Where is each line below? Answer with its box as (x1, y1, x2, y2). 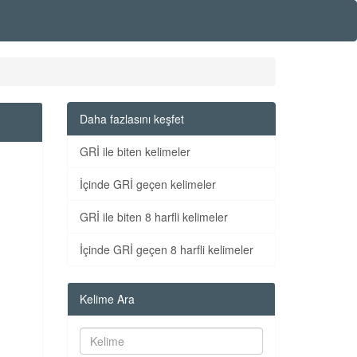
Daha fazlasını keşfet (79, 111, 184, 127)
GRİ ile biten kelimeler (79, 143, 190, 159)
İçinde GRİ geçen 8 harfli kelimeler (79, 241, 253, 257)
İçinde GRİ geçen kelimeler (79, 176, 216, 192)
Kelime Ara (79, 291, 135, 307)
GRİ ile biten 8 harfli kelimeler (79, 209, 228, 225)
